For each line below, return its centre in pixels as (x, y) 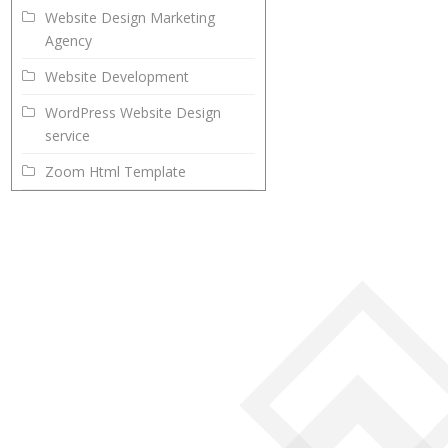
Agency (69, 41)
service (68, 136)
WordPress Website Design (133, 113)
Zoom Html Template (116, 172)
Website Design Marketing (130, 18)
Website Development (117, 77)
